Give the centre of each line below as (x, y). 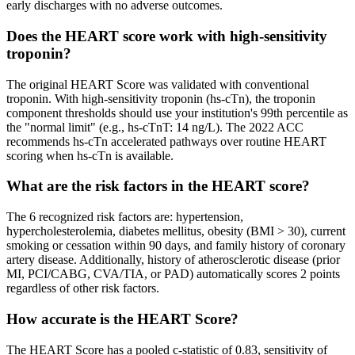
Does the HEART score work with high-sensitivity (167, 36)
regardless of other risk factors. (83, 288)
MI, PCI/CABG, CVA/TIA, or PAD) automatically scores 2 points (173, 274)
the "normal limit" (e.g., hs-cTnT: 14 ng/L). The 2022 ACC (155, 127)
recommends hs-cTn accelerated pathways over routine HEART (166, 141)
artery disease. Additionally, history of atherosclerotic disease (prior (173, 260)
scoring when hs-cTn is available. (90, 155)
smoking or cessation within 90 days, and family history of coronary (176, 246)
